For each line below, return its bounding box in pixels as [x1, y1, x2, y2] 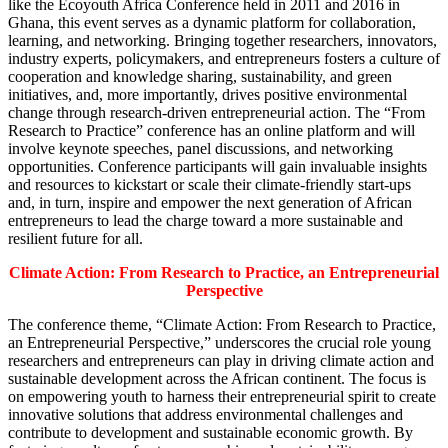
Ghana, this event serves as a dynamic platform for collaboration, [8, 13, 416, 31]
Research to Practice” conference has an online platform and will [8, 121, 415, 139]
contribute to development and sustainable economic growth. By [8, 423, 413, 441]
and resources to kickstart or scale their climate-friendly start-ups [8, 175, 411, 193]
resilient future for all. [8, 229, 143, 247]
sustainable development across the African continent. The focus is [8, 369, 426, 387]
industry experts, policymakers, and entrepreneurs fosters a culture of [8, 49, 440, 67]
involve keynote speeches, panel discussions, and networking [8, 139, 393, 157]
